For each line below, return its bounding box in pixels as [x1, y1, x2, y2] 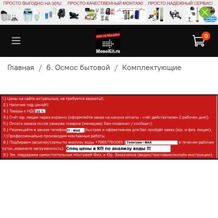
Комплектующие [122, 62, 182, 72]
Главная [7, 62, 34, 72]
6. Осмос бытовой [46, 62, 110, 72]
